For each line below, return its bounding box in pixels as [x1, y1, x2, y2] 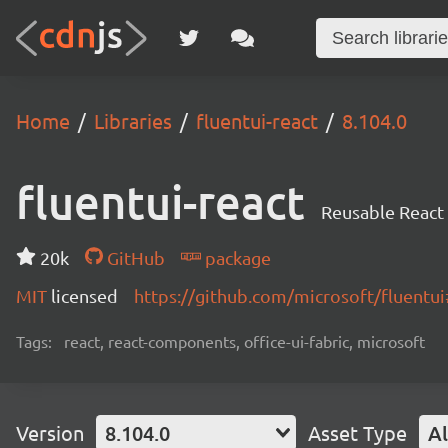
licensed [51, 285, 118, 306]
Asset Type [308, 420, 407, 445]
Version [16, 420, 84, 445]
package [200, 247, 271, 268]
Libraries [94, 108, 172, 133]
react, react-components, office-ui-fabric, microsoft [64, 331, 425, 351]
